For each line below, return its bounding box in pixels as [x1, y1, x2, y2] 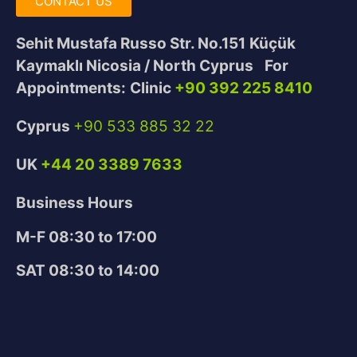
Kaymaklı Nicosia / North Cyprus [16, 57, 253, 76]
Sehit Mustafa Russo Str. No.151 [16, 34, 245, 53]
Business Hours [16, 194, 133, 213]
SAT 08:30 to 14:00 [16, 261, 159, 280]
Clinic [130, 79, 175, 98]
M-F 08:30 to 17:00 [16, 227, 157, 246]
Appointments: [16, 79, 126, 98]
